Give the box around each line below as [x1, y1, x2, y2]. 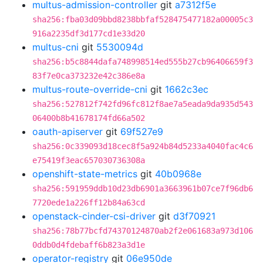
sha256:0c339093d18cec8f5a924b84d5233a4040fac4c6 [32, 141, 253, 151]
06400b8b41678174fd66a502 [32, 113, 145, 123]
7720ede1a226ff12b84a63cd [32, 198, 145, 207]
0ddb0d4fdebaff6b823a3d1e [32, 240, 145, 249]
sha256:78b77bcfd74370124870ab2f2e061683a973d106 [32, 226, 253, 235]
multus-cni [32, 41, 79, 53]
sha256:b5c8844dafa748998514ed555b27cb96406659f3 [32, 57, 253, 66]
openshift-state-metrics [32, 168, 137, 180]
